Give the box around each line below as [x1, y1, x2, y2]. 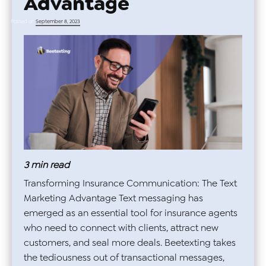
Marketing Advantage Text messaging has [24, 191, 203, 204]
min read [31, 158, 69, 171]
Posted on [11, 17, 36, 25]
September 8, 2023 [36, 17, 80, 25]
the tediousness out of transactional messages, [24, 251, 224, 264]
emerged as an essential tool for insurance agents [24, 206, 237, 219]
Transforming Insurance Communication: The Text [24, 176, 237, 189]
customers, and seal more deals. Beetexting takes [24, 236, 236, 249]
